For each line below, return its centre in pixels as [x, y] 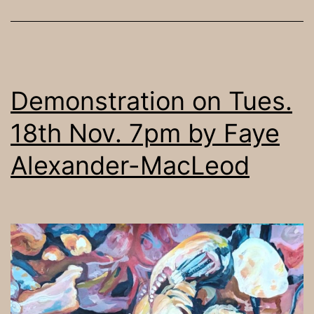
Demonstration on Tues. [151, 101]
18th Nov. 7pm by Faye [145, 133]
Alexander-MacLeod [130, 165]
